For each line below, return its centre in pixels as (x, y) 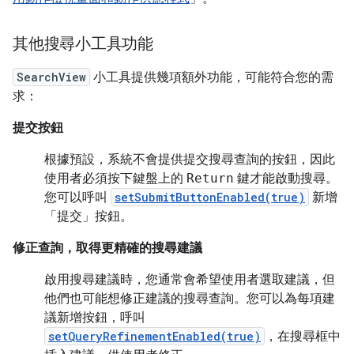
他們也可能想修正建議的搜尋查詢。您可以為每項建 (190, 299)
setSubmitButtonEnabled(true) (210, 198)
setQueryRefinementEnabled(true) (154, 337)
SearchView (51, 77)
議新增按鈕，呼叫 (95, 318)
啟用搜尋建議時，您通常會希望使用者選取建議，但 (190, 280)
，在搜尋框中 (303, 337)
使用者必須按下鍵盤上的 (115, 179)
